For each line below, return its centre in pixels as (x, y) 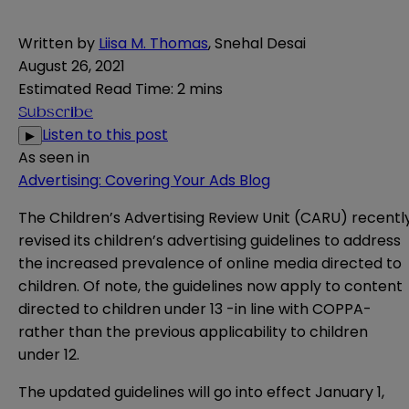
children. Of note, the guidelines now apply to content (210, 287)
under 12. (49, 355)
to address (361, 241)
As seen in (54, 158)
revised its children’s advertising (134, 241)
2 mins (200, 89)
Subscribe (56, 113)
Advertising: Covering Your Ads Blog (144, 181)
